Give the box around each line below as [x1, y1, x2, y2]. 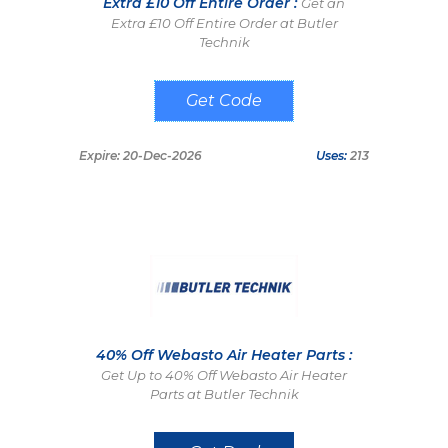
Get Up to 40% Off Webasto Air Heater [101, 367, 347, 383]
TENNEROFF [173, 92, 275, 111]
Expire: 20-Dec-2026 [79, 148, 202, 163]
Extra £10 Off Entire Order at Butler [110, 15, 338, 31]
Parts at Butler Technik [149, 386, 299, 402]
